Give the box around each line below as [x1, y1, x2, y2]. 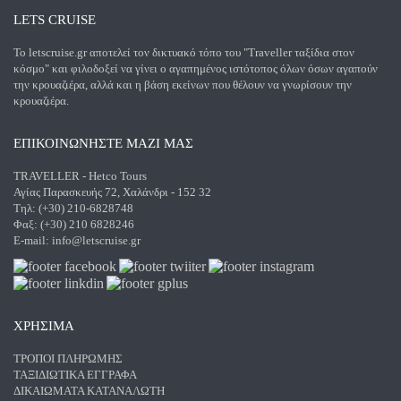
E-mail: [13, 234, 52, 247]
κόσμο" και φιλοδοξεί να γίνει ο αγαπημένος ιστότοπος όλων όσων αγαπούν [13, 62, 378, 75]
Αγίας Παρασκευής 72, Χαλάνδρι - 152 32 [13, 185, 211, 199]
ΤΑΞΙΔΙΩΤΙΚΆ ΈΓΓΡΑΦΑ [13, 368, 137, 382]
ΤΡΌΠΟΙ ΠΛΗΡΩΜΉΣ [13, 352, 123, 366]
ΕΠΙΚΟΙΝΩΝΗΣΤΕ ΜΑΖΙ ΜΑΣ [13, 136, 193, 150]
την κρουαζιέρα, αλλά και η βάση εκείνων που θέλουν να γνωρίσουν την [13, 78, 352, 91]
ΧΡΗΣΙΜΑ [13, 319, 74, 334]
